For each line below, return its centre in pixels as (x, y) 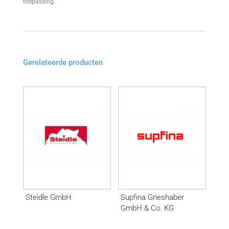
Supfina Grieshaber (153, 197)
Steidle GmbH (48, 197)
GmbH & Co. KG (147, 208)
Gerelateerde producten (63, 62)
